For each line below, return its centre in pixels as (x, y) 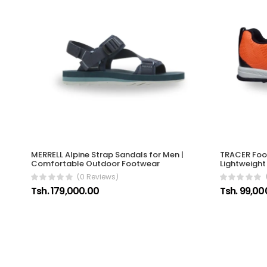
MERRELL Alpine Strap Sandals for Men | (107, 154)
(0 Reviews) (98, 176)
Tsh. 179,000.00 (65, 191)
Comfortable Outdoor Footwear (95, 163)
